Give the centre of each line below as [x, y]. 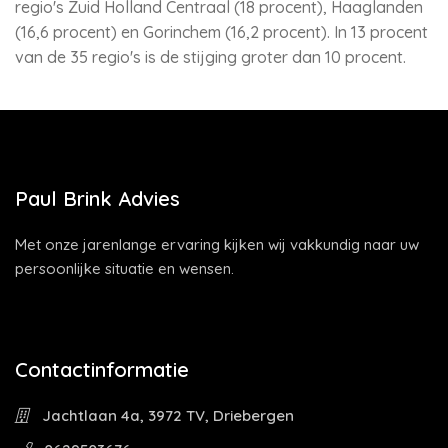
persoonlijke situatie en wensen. [124, 268]
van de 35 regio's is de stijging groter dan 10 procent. [210, 57]
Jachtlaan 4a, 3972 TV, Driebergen [166, 415]
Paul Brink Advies [97, 198]
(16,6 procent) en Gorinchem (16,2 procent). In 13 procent [221, 32]
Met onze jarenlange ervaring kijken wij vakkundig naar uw [217, 244]
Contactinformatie [102, 369]
